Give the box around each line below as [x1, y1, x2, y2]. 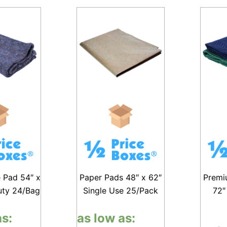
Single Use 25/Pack [83, 185, 159, 196]
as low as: [77, 210, 136, 225]
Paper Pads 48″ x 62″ [80, 172, 162, 182]
